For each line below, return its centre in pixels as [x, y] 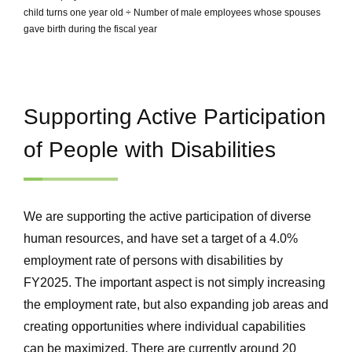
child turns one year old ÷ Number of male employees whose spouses [172, 13]
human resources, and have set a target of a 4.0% [161, 239]
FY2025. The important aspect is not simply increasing [174, 283]
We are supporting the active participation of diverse [167, 217]
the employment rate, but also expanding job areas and [176, 305]
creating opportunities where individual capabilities [165, 327]
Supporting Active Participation [175, 117]
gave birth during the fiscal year [90, 29]
